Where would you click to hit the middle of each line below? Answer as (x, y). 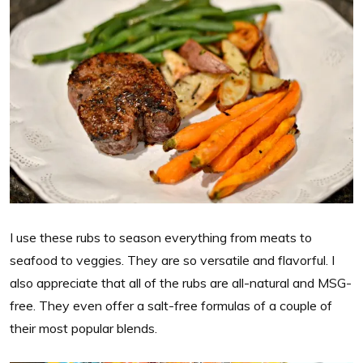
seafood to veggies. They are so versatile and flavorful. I (172, 261)
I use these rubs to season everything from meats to (161, 238)
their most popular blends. (83, 329)
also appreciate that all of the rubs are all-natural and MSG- (181, 283)
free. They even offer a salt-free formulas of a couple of (171, 306)
